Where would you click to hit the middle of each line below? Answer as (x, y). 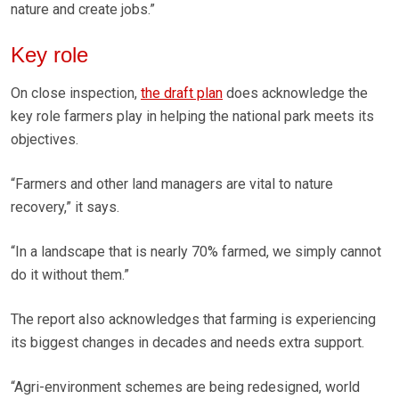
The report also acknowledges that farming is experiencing (193, 320)
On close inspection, (76, 94)
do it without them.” (70, 275)
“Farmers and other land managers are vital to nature (172, 184)
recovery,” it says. (65, 208)
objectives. (45, 140)
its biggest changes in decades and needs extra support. (187, 343)
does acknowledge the (295, 94)
